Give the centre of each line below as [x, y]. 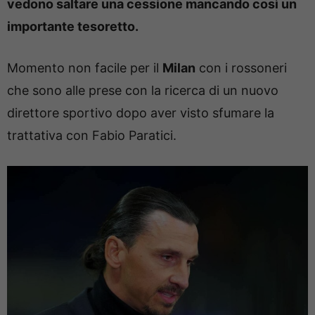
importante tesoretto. [73, 26]
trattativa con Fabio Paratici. [92, 135]
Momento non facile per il [85, 68]
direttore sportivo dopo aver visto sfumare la [141, 113]
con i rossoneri [241, 68]
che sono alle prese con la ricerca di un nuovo [143, 90]
